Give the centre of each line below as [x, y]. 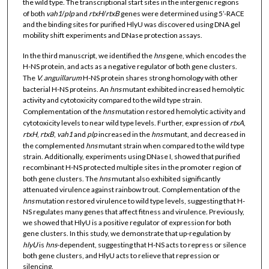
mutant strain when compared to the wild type [171, 146]
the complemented [54, 146]
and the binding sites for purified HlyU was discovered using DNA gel [131, 24]
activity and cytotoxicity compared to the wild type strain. [112, 100]
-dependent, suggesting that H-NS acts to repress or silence [151, 245]
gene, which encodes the [205, 56]
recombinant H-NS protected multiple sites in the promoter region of [132, 168]
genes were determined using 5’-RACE [182, 13]
